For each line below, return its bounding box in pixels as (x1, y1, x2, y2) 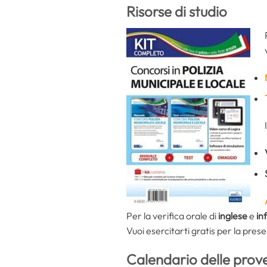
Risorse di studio (126, 2, 227, 21)
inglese (218, 209, 247, 222)
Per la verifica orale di (126, 209, 218, 222)
